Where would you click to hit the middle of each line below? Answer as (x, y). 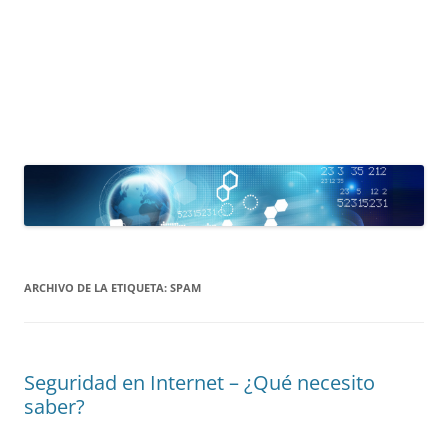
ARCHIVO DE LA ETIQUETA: (97, 287)
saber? (54, 406)
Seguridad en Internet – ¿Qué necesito (199, 382)
